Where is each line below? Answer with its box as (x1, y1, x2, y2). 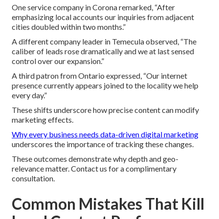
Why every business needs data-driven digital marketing (12, 130, 198, 139)
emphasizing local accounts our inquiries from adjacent (12, 12, 194, 22)
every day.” (12, 90, 47, 100)
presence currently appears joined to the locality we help (12, 81, 198, 90)
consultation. (12, 174, 55, 183)
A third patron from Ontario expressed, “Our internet (12, 71, 187, 81)
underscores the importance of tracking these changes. (12, 139, 194, 149)
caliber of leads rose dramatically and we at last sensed (12, 46, 194, 56)
